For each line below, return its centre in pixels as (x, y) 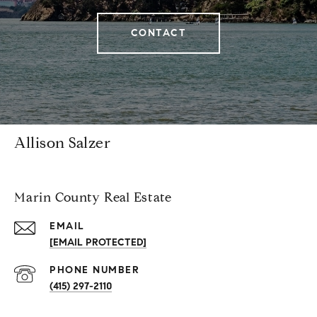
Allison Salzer (62, 143)
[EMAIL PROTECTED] (98, 243)
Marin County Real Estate (93, 198)
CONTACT (158, 33)
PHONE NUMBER (94, 270)
